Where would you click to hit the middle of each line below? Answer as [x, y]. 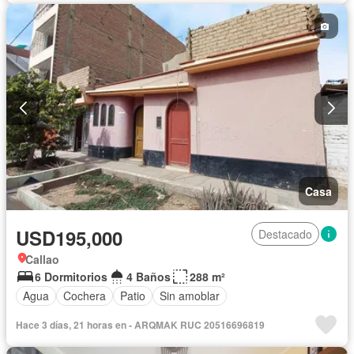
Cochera [85, 296]
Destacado [285, 233]
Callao [42, 259]
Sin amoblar [190, 296]
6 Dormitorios [71, 276]
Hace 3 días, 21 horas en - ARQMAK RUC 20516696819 [140, 324]
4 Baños [149, 276]
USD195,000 [69, 237]
